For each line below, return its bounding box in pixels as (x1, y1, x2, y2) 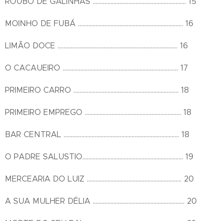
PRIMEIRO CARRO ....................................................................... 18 (5, 85, 189, 95)
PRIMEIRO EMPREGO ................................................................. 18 (5, 108, 191, 117)
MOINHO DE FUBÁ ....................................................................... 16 (5, 19, 193, 28)
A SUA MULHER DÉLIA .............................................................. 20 (5, 196, 197, 206)
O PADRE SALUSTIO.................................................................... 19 (5, 152, 193, 161)
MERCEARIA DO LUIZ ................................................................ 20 (5, 174, 194, 184)
